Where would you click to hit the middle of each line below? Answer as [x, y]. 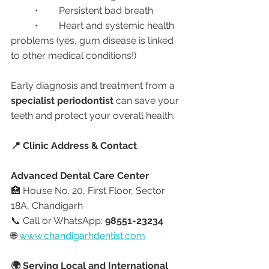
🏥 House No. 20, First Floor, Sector [89, 191]
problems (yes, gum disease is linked [93, 41]
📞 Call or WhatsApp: [58, 221]
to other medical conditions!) [74, 56]
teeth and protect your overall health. [93, 116]
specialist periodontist [62, 101]
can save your [147, 101]
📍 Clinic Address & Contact [74, 146]
